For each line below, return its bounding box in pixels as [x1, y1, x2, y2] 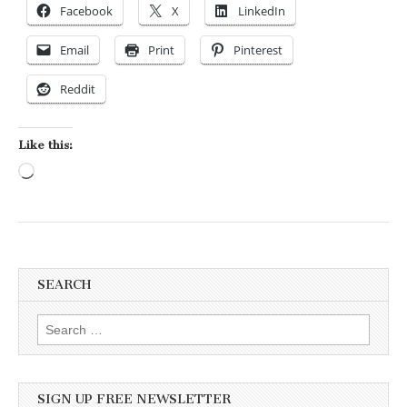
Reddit [60, 81, 95, 98]
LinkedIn [238, 3, 285, 20]
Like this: [18, 138, 73, 153]
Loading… [35, 165, 94, 181]
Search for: [37, 316, 101, 332]
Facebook [60, 3, 113, 20]
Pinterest [233, 42, 283, 59]
